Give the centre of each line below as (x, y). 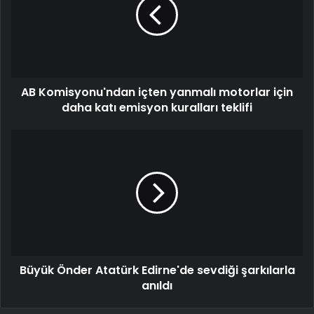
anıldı (157, 286)
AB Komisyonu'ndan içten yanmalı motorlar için (157, 93)
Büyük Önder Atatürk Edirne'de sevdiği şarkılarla (157, 271)
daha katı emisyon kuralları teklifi (157, 108)
